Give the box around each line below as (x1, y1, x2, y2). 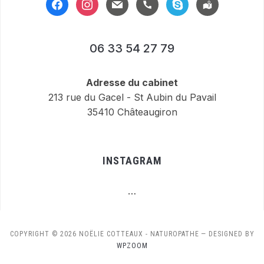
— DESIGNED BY (200, 230, 255, 239)
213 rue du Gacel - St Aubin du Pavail (48, 91, 216, 104)
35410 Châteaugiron (87, 106, 177, 118)
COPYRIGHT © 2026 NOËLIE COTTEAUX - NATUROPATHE (9, 230, 199, 239)
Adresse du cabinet (86, 77, 178, 89)
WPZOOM (116, 242, 148, 250)
